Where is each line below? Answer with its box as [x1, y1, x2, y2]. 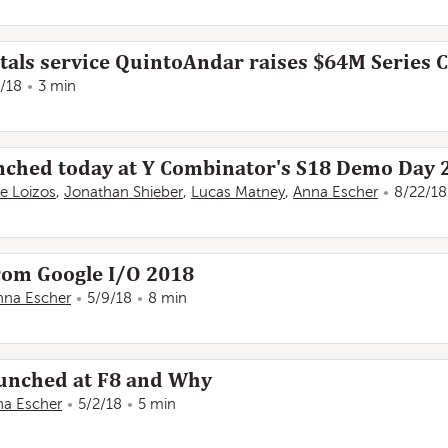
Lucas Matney [191, 184, 285, 200]
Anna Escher [293, 184, 378, 200]
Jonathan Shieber [64, 184, 183, 200]
